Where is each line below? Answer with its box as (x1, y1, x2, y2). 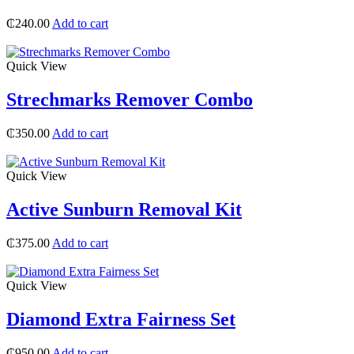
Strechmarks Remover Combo (6, 89, 253, 111)
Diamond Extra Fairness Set (6, 308, 235, 330)
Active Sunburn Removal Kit (6, 198, 242, 220)
